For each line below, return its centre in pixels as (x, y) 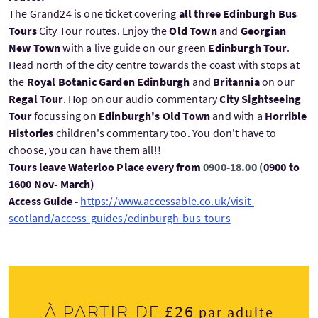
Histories (31, 133)
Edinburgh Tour (247, 48)
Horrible (286, 116)
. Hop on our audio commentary (141, 99)
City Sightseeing (260, 99)
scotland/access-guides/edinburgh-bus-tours (120, 218)
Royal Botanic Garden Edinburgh (109, 82)
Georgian (263, 31)
